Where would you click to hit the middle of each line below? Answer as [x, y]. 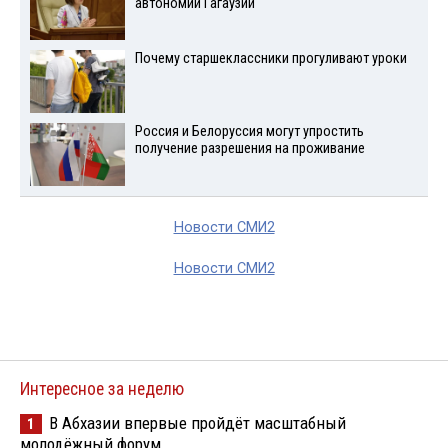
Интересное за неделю [102, 389]
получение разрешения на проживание [249, 149]
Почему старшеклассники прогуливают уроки [270, 59]
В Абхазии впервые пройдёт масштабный [197, 423]
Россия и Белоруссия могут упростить [249, 132]
